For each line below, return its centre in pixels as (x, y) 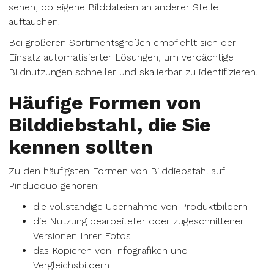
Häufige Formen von (105, 103)
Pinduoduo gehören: (54, 186)
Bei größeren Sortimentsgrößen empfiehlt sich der (122, 43)
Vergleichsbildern (71, 265)
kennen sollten (81, 147)
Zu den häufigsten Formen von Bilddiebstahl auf (117, 171)
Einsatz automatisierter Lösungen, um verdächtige (121, 57)
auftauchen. (34, 22)
